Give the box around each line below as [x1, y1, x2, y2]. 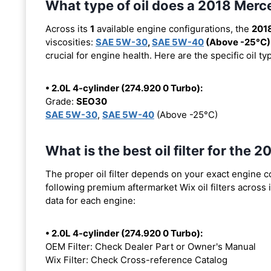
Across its [45, 22, 90, 34]
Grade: [45, 95, 76, 107]
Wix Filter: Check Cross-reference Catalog [45, 253, 227, 266]
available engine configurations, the [94, 22, 252, 34]
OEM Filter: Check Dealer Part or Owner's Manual [45, 240, 256, 252]
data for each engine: [45, 194, 135, 206]
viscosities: [45, 36, 96, 48]
